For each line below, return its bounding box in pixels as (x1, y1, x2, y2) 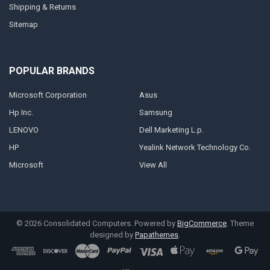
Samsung (139, 107, 172, 117)
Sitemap (8, 19, 38, 29)
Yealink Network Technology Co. (139, 142, 251, 152)
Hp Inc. (8, 107, 33, 117)
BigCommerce (177, 219, 227, 228)
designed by (90, 230, 135, 240)
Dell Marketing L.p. (139, 125, 204, 134)
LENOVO (8, 125, 39, 134)
